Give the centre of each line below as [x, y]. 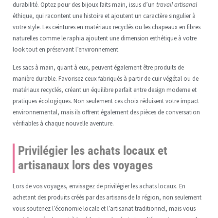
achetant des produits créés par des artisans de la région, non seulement [107, 197]
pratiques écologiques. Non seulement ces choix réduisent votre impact [106, 100]
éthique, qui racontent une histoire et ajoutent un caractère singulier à [104, 15]
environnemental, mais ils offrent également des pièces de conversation [106, 112]
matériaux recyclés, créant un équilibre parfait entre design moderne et [104, 89]
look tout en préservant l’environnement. [66, 49]
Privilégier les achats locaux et [92, 150]
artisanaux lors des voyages [85, 165]
